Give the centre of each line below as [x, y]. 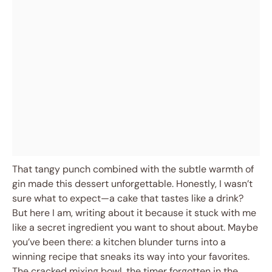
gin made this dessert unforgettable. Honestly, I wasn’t [132, 184]
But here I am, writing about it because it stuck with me [134, 213]
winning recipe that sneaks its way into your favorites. [131, 257]
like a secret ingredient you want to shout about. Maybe [135, 227]
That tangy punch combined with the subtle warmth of [133, 169]
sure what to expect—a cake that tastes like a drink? [128, 198]
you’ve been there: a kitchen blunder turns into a [119, 242]
